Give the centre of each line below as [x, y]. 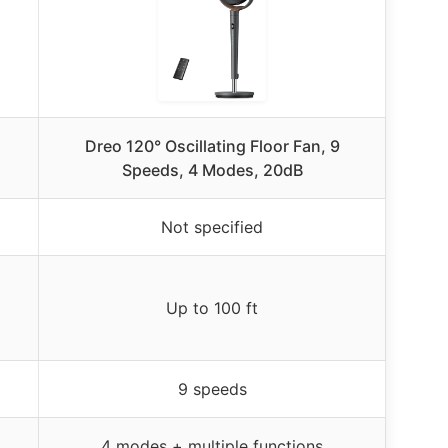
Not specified [212, 226]
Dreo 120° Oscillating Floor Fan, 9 [212, 145]
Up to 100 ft [212, 307]
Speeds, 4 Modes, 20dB [212, 169]
